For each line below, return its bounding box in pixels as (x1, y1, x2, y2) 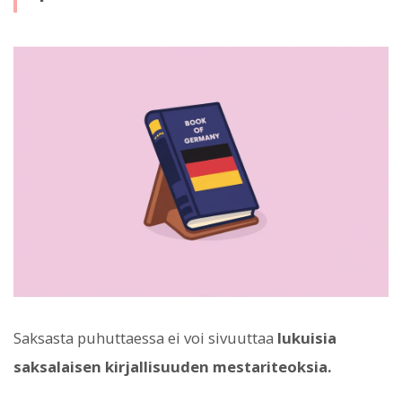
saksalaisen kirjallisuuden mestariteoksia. (13, 356, 332, 378)
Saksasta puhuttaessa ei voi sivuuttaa (13, 328, 277, 349)
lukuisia (277, 328, 336, 349)
